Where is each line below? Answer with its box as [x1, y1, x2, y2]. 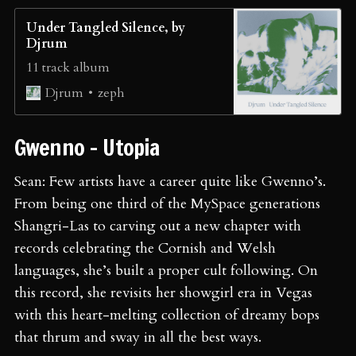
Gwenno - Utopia [14, 131, 165, 163]
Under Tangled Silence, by [26, 18, 185, 37]
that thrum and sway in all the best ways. [14, 327, 261, 347]
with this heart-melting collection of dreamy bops [14, 304, 319, 325]
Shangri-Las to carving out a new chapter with [14, 215, 301, 236]
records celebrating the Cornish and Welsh [14, 238, 276, 258]
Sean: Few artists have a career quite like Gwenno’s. [14, 171, 326, 192]
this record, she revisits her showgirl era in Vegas [14, 282, 312, 303]
